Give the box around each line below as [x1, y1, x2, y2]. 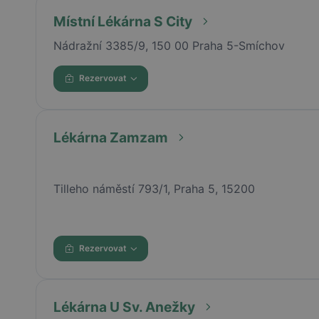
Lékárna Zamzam [53, 128, 168, 146]
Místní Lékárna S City [53, 12, 192, 30]
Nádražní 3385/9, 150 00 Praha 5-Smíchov [53, 38, 285, 53]
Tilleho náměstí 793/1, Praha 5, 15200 [53, 181, 255, 196]
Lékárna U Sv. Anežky [53, 298, 195, 316]
